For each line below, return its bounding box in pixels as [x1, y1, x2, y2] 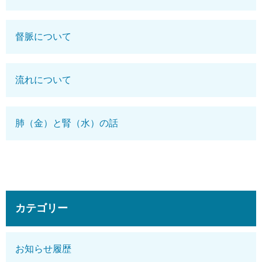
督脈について [15, 31, 71, 42]
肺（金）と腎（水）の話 [15, 118, 118, 128]
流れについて [15, 74, 71, 85]
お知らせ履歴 [15, 243, 71, 254]
